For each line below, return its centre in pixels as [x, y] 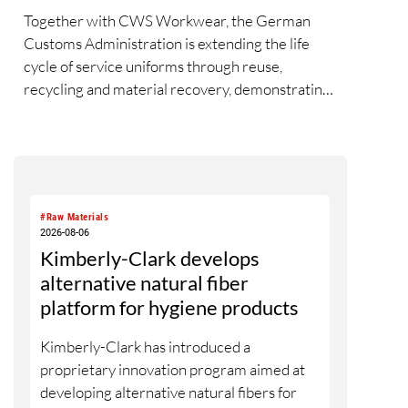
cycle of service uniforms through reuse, [153, 66]
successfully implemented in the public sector [170, 134]
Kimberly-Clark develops [150, 258]
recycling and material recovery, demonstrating [177, 88]
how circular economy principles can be [151, 111]
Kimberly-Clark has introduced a [146, 346]
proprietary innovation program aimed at [173, 369]
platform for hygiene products [170, 307]
